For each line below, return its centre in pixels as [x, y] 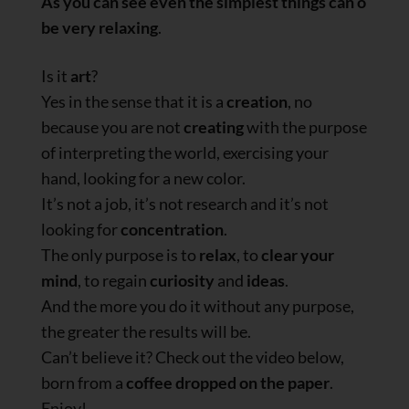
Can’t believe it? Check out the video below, [193, 357]
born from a [84, 383]
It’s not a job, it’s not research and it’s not [185, 204]
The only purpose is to [120, 255]
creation [257, 102]
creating [214, 127]
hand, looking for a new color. [143, 178]
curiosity [182, 281]
